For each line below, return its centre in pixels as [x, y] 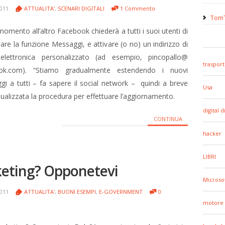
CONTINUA [168, 119]
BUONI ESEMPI [77, 192]
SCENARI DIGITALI [81, 8]
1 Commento [138, 8]
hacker [212, 133]
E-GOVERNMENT [121, 192]
